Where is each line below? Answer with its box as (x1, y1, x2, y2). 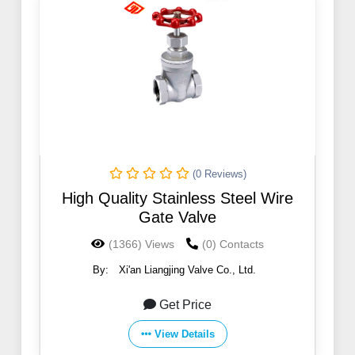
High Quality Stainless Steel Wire (62, 189, 293, 208)
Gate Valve (139, 208, 216, 227)
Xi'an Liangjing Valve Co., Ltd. (118, 264, 256, 277)
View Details (154, 328, 215, 341)
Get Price (159, 298, 212, 312)
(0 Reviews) (192, 168, 246, 181)
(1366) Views (109, 238, 174, 251)
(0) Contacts (202, 238, 264, 251)
